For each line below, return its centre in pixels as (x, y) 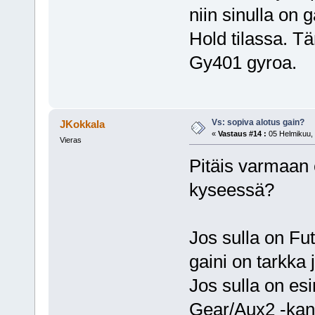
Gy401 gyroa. (243, 63)
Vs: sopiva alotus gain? (258, 122)
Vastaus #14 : (242, 133)
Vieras (70, 140)
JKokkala (83, 124)
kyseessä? (231, 189)
